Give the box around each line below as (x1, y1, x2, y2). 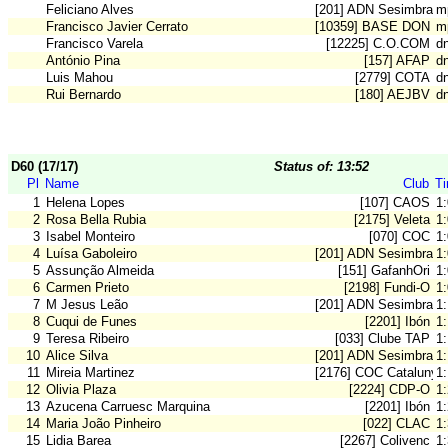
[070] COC (369, 229, 430, 245)
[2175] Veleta (354, 212, 430, 228)
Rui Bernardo (46, 87, 121, 103)
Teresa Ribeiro (46, 331, 129, 347)
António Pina (46, 53, 120, 69)
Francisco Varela (46, 36, 143, 52)
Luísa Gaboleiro (46, 246, 137, 262)
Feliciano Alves (46, 2, 134, 18)
